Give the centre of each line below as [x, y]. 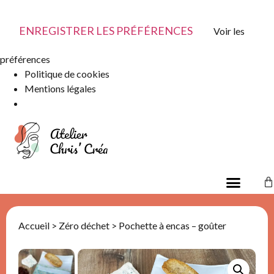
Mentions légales [60, 88]
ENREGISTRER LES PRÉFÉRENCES [106, 30]
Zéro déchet [84, 226]
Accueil [34, 226]
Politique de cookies [67, 73]
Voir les [229, 31]
